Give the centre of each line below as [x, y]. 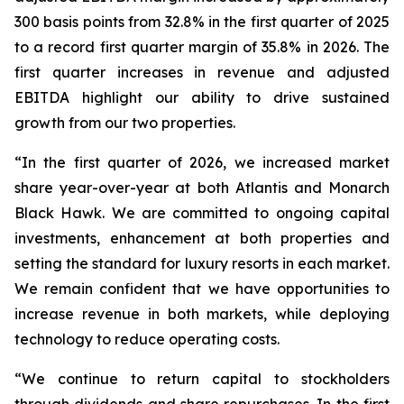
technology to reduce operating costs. [147, 339]
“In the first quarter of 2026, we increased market [202, 162]
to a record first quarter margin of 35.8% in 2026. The [202, 47]
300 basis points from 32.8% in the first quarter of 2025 [202, 22]
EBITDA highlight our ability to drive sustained [202, 97]
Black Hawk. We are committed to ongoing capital [202, 213]
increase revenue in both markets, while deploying [202, 314]
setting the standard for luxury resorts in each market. [202, 263]
